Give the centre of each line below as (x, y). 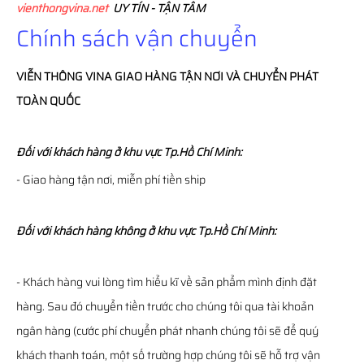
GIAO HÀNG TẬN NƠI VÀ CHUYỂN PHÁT (215, 76)
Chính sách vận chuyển (137, 38)
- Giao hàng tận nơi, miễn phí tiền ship (111, 180)
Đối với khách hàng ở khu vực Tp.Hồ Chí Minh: (129, 152)
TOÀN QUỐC (48, 101)
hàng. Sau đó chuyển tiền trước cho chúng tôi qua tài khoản (165, 306)
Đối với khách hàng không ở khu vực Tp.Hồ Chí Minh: (146, 231)
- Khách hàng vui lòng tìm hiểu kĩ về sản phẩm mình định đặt (167, 282)
